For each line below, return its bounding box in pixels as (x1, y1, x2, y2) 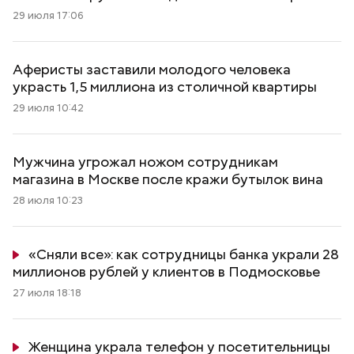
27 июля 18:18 (13, 286, 81, 299)
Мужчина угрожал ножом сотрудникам (13, 153, 278, 171)
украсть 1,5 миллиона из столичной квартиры (13, 77, 317, 96)
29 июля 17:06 (13, 9, 84, 22)
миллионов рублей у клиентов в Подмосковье (13, 262, 320, 281)
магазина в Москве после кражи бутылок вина (13, 170, 323, 188)
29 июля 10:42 (13, 101, 84, 115)
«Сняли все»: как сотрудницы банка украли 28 (28, 245, 339, 263)
